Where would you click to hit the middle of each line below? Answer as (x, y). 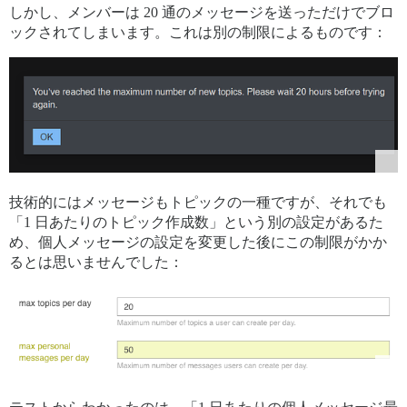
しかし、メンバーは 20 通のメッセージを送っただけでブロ (202, 12)
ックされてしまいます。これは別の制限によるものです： (198, 32)
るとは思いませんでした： (96, 262)
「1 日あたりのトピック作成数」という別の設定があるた (196, 222)
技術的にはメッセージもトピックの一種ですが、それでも (198, 202)
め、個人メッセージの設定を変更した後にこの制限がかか (198, 242)
